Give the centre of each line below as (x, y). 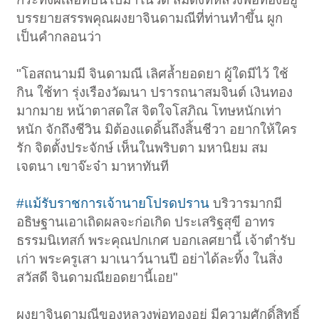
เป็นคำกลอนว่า (59, 37)
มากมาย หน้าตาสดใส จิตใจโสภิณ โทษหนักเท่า (149, 111)
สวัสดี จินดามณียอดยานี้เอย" (98, 278)
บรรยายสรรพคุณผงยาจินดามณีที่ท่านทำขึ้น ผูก (150, 19)
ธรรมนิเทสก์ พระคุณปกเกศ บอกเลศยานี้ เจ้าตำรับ (156, 241)
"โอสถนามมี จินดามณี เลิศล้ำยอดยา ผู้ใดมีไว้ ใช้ (153, 74)
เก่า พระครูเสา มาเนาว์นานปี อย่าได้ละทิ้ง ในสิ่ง (150, 259)
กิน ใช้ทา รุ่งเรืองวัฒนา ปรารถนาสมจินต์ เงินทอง (155, 93)
